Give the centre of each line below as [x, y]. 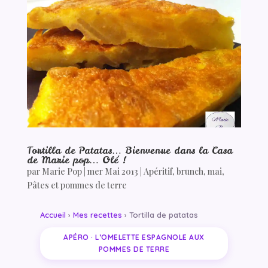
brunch [190, 171]
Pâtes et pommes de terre [77, 185]
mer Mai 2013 [112, 171]
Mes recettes [97, 214]
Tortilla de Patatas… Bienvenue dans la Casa [130, 150]
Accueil [53, 214]
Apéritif [158, 171]
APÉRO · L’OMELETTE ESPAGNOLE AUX [134, 237]
